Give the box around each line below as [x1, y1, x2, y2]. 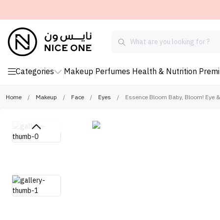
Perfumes [95, 66, 130, 78]
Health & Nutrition [132, 66, 197, 78]
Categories [16, 66, 54, 78]
